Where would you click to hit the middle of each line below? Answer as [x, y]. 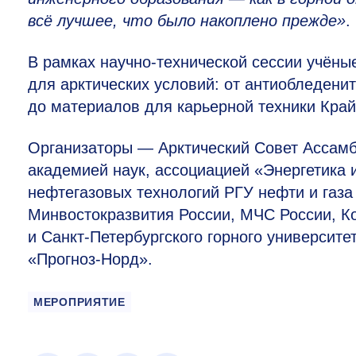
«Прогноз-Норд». [90, 259]
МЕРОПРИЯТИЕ [79, 302]
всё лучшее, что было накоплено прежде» [187, 21]
